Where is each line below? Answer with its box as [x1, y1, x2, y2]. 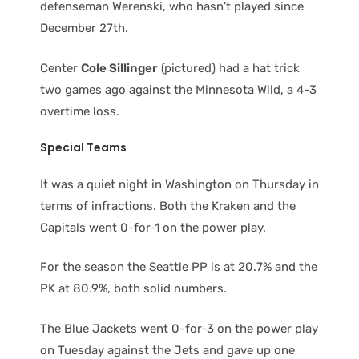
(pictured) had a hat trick [158, 60, 300, 75]
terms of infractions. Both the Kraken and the [40, 198, 296, 213]
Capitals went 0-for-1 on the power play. [40, 220, 266, 235]
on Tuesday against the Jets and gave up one [40, 342, 295, 357]
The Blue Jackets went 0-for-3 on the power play [40, 321, 318, 336]
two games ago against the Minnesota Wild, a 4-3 [40, 82, 317, 97]
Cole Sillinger [81, 60, 158, 75]
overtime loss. [40, 103, 119, 119]
